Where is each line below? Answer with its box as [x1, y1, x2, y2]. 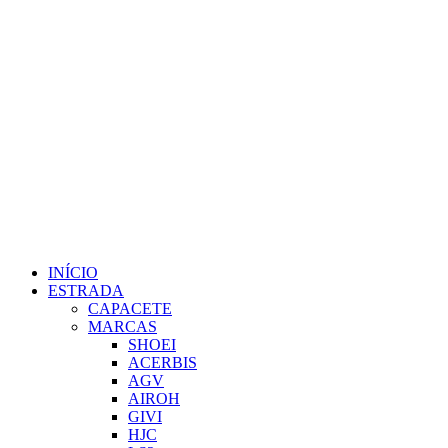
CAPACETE [88, 299, 172, 317]
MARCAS [88, 317, 157, 335]
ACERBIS [128, 353, 197, 371]
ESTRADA [48, 281, 124, 299]
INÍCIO [48, 263, 98, 281]
